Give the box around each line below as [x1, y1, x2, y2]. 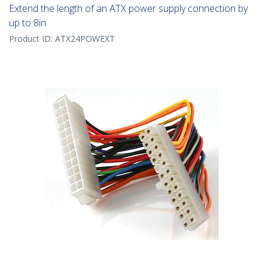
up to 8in [9, 16, 46, 30]
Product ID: [9, 33, 55, 45]
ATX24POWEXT [55, 33, 115, 45]
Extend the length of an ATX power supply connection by [9, 2, 248, 16]
